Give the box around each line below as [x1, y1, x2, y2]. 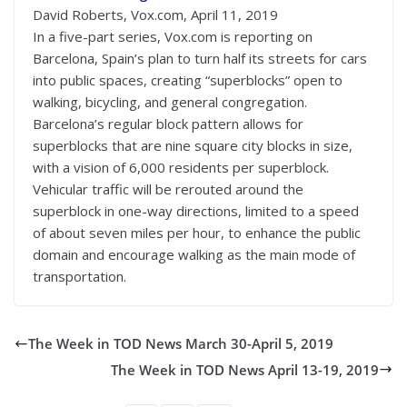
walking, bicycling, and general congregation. [33, 93, 307, 112]
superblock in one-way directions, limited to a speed [33, 202, 359, 221]
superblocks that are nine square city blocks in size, [33, 136, 352, 155]
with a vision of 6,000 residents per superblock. [33, 158, 329, 177]
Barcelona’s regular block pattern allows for [33, 114, 303, 134]
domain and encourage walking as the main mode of [33, 245, 355, 264]
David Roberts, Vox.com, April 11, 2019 [33, 5, 278, 25]
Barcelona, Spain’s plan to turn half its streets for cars [33, 49, 367, 68]
